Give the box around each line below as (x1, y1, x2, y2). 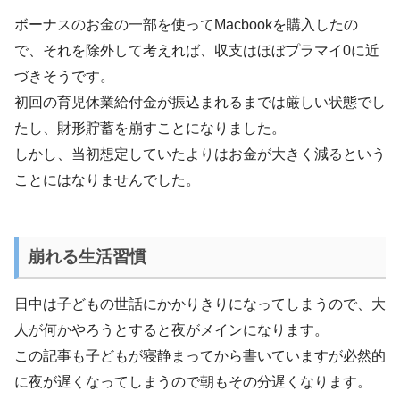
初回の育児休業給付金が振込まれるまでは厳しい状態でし (14, 95, 386, 111)
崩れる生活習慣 (27, 246, 146, 266)
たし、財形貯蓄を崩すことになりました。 (14, 121, 286, 137)
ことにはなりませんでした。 (14, 172, 200, 188)
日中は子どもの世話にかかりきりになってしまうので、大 (14, 296, 386, 312)
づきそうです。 (14, 69, 114, 85)
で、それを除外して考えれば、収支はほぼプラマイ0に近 (14, 43, 379, 59)
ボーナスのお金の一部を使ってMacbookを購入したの (14, 17, 358, 33)
